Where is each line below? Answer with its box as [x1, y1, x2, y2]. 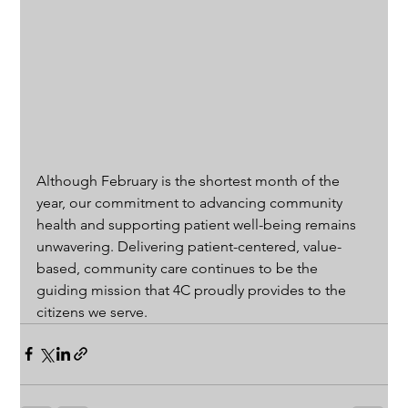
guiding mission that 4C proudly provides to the [36, 280, 351, 299]
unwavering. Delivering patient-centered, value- [36, 237, 342, 255]
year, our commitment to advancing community [36, 193, 347, 211]
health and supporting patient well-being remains [36, 215, 361, 233]
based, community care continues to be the [36, 259, 322, 277]
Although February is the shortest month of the [36, 171, 344, 189]
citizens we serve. [36, 302, 148, 321]
